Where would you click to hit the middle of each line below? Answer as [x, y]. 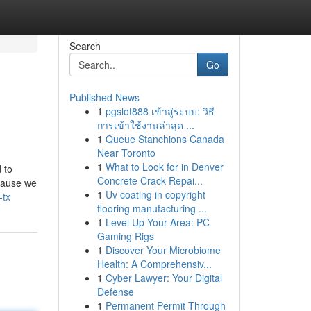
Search [85, 46]
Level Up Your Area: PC [157, 222]
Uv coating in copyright [155, 194]
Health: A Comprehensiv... [154, 264]
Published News [104, 97]
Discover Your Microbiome [163, 250]
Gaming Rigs [125, 236]
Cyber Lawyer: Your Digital [163, 278]
